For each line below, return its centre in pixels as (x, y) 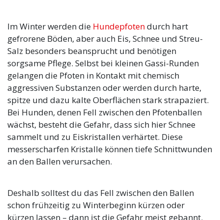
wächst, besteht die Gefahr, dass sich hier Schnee (101, 125)
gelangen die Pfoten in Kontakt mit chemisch (93, 76)
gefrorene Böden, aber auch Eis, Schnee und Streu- (105, 39)
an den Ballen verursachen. (60, 162)
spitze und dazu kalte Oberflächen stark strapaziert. (108, 100)
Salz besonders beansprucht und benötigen (92, 51)
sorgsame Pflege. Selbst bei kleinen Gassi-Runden (103, 63)
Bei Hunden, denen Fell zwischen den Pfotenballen (105, 112)
